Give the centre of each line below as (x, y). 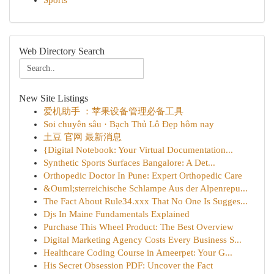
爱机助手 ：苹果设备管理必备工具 (113, 111)
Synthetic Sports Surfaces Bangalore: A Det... (129, 163)
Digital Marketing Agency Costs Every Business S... (143, 240)
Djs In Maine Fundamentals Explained (117, 214)
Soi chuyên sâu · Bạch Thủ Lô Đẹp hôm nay (129, 124)
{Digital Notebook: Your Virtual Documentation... (138, 150)
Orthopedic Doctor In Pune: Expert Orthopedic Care (143, 176)
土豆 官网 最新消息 (83, 137)
